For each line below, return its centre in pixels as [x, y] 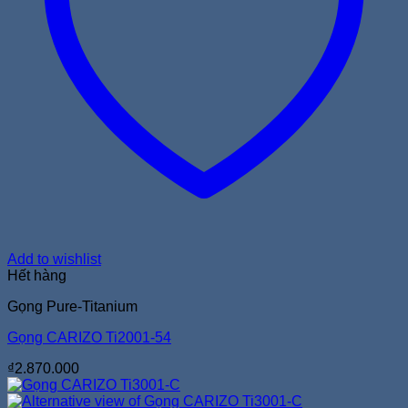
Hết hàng [37, 275]
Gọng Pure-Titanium [72, 306]
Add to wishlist [54, 259]
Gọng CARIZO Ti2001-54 [89, 337]
